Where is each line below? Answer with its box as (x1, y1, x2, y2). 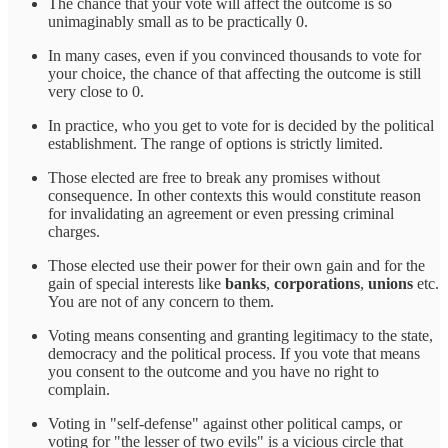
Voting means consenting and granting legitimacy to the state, (48, 326, 433, 344)
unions (368, 274, 413, 292)
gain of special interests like (48, 274, 225, 292)
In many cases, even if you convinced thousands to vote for (48, 46, 421, 64)
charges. (48, 222, 100, 240)
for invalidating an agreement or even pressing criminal (48, 204, 394, 222)
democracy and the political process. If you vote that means (48, 344, 420, 362)
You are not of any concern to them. (48, 292, 274, 310)
